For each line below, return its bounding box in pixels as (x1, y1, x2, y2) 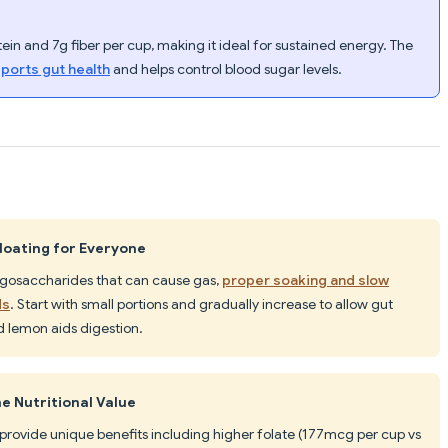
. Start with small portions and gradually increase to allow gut (10, 294, 393, 313)
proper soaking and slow (222, 270, 389, 289)
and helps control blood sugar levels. (110, 59, 342, 78)
